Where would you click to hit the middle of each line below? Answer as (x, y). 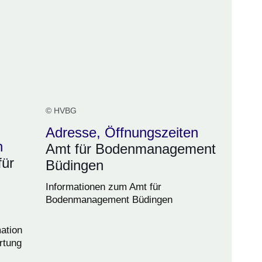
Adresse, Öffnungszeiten (122, 133)
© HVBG (61, 111)
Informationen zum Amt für (104, 187)
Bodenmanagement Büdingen (109, 200)
